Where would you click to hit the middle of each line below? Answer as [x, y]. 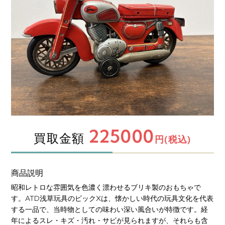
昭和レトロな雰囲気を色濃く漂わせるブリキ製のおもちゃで [106, 187]
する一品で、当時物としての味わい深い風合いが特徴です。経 [110, 209]
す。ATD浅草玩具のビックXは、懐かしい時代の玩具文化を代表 [113, 198]
